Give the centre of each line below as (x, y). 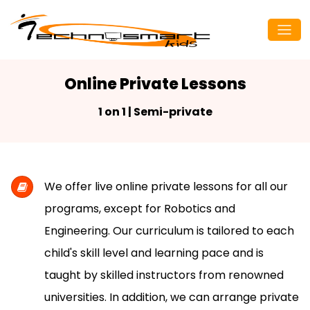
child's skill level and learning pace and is (154, 253)
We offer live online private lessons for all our (166, 186)
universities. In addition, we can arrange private (172, 297)
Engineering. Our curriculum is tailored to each (169, 231)
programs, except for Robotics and (140, 209)
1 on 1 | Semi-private (155, 112)
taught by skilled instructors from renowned (164, 275)
